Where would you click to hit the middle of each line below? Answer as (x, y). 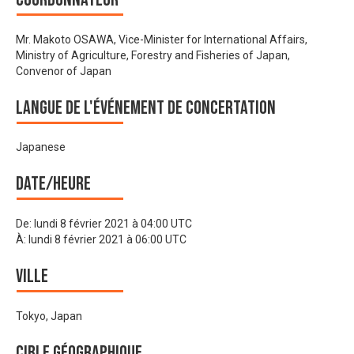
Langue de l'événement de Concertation (146, 107)
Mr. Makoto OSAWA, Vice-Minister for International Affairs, (162, 39)
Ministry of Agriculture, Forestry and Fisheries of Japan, (153, 55)
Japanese (41, 147)
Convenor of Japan (64, 71)
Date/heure (53, 184)
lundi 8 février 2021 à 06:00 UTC (107, 239)
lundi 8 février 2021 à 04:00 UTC (113, 223)
